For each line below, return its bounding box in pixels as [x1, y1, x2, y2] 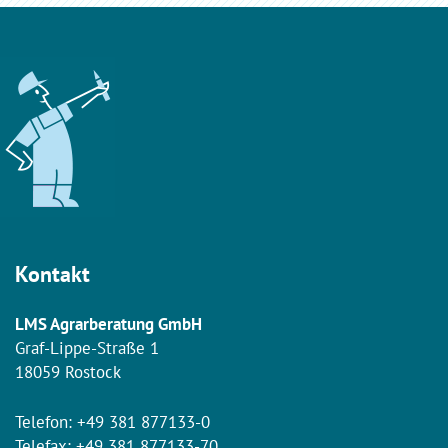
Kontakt [15, 260, 90, 289]
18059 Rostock [15, 361, 121, 384]
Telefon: [15, 411, 77, 434]
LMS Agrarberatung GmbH [15, 313, 202, 336]
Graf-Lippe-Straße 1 [15, 337, 159, 360]
